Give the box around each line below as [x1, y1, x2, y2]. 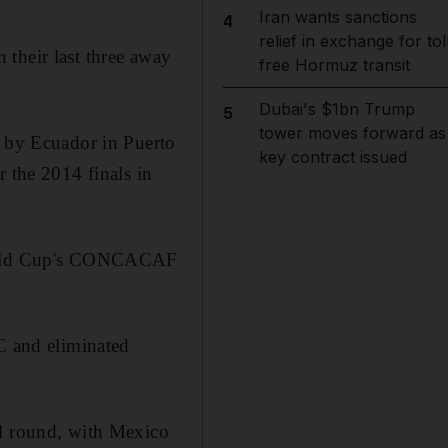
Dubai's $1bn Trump [258, 99, 415, 119]
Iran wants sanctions [258, 7, 417, 27]
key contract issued [258, 147, 407, 167]
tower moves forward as [258, 123, 446, 143]
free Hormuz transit [258, 55, 410, 75]
